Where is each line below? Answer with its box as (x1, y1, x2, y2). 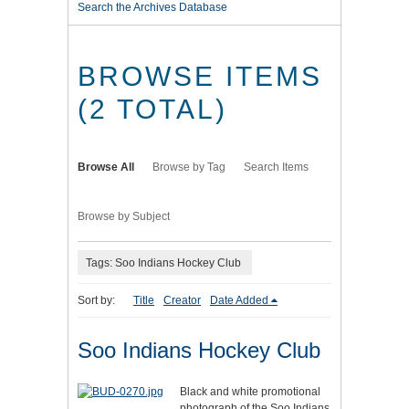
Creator (163, 294, 201, 308)
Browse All (78, 161, 134, 174)
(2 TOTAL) (78, 94, 227, 125)
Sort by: (78, 294, 115, 308)
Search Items (244, 161, 309, 174)
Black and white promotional (180, 385, 320, 399)
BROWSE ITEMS (78, 61, 322, 92)
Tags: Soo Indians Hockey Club (86, 256, 241, 269)
